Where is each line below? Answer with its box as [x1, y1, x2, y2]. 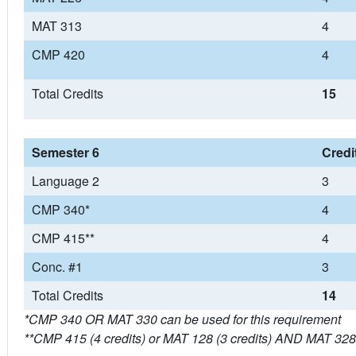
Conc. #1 [31, 257, 83, 276]
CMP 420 [31, 45, 85, 64]
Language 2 [31, 172, 99, 190]
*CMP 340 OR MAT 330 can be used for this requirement [23, 310, 341, 328]
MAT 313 [31, 17, 82, 35]
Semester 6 [31, 143, 99, 161]
